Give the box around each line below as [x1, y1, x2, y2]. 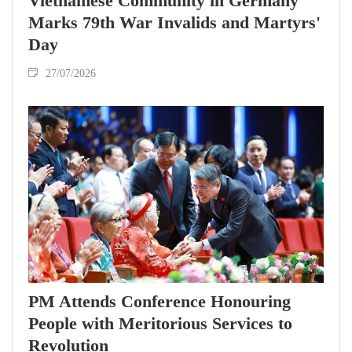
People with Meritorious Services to [28, 313, 292, 334]
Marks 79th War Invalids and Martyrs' [28, 12, 321, 32]
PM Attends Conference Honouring [28, 291, 291, 312]
